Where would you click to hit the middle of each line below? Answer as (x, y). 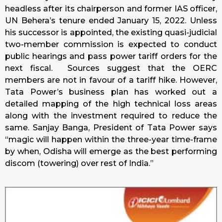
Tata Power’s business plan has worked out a (111, 92)
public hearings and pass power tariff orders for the (111, 56)
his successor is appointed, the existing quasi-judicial (111, 33)
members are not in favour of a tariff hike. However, (111, 80)
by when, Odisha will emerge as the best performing (111, 152)
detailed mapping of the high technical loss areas (111, 104)
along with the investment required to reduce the (111, 116)
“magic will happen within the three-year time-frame (111, 140)
